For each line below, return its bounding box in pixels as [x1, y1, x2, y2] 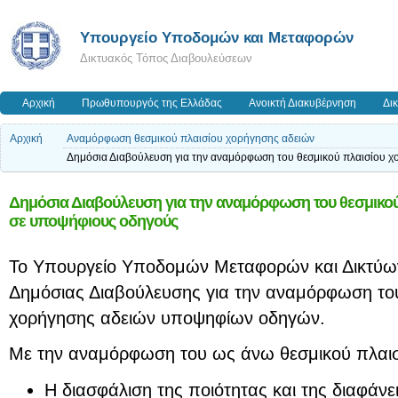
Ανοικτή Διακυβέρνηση [249, 98, 356, 108]
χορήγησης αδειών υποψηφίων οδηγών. [9, 307, 325, 328]
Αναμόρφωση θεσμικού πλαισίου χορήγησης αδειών [67, 133, 314, 144]
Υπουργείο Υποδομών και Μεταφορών [80, 28, 354, 46]
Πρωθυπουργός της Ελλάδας [82, 98, 222, 108]
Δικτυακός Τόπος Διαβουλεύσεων [80, 52, 252, 65]
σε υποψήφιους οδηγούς [9, 212, 178, 230]
